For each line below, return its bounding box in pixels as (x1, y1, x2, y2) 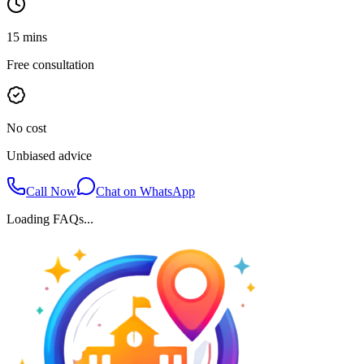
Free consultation (6, 58, 94, 72)
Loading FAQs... (6, 212, 93, 227)
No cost (6, 121, 46, 136)
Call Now (26, 184, 76, 199)
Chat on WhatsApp (96, 184, 195, 199)
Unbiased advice (6, 149, 92, 163)
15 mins (6, 30, 47, 45)
